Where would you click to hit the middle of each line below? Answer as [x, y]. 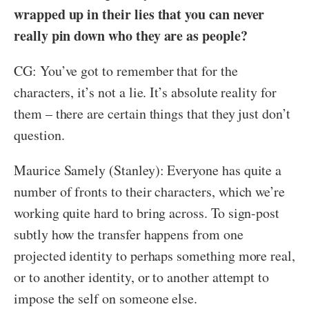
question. [39, 134]
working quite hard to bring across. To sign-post [147, 212]
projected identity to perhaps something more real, [155, 255]
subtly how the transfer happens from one [129, 234]
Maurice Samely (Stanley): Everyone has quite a [148, 170]
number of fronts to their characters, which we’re [150, 191]
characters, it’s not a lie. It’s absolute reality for [145, 92]
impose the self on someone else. [106, 298]
